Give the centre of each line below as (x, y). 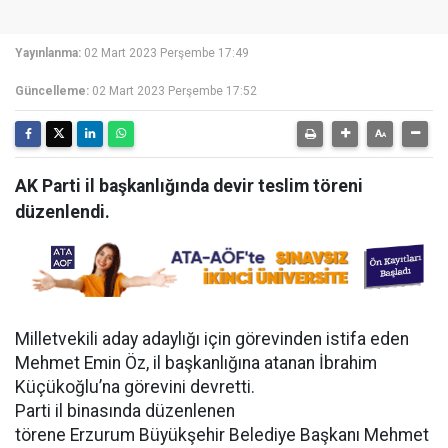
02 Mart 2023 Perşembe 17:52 (174, 91)
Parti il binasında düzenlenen (125, 411)
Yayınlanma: (48, 53)
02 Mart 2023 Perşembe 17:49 (166, 53)
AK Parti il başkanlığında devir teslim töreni (189, 186)
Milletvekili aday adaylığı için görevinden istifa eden (212, 339)
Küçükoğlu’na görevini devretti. (135, 387)
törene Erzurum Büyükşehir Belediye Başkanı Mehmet (222, 435)
